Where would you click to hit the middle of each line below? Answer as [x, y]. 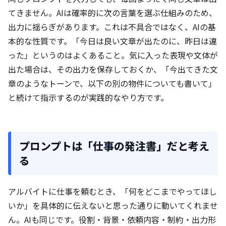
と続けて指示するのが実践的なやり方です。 [88, 98]
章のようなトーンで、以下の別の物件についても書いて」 [112, 83]
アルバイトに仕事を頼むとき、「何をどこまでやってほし [112, 191]
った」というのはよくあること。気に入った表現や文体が [113, 55]
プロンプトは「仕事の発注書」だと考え [114, 146]
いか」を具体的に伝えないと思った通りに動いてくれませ [113, 206]
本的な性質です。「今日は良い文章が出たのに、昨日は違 [112, 41]
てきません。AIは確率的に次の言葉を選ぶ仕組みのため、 [112, 13]
